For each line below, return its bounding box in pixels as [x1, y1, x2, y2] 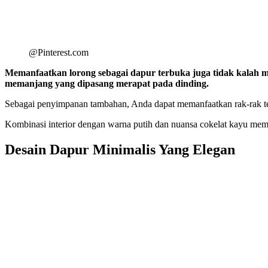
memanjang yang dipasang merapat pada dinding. [5, 78, 209, 89]
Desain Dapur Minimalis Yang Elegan [5, 141, 235, 157]
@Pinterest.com [29, 47, 89, 57]
